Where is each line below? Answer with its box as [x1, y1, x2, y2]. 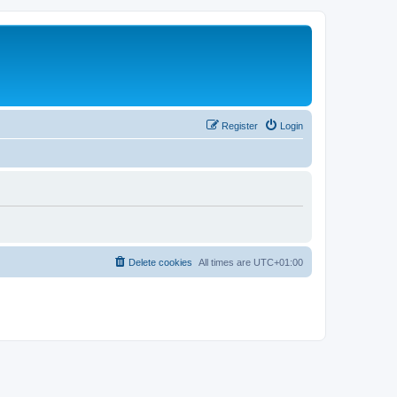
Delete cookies [128, 257, 192, 268]
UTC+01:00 [253, 257, 303, 268]
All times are [198, 257, 253, 268]
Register [222, 121, 258, 131]
